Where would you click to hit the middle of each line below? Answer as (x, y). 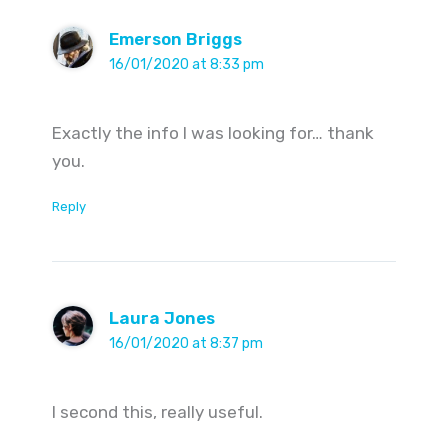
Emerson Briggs (176, 39)
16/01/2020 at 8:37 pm (186, 343)
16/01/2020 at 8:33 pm (187, 65)
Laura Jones (162, 317)
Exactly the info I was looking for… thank (212, 132)
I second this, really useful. (157, 411)
